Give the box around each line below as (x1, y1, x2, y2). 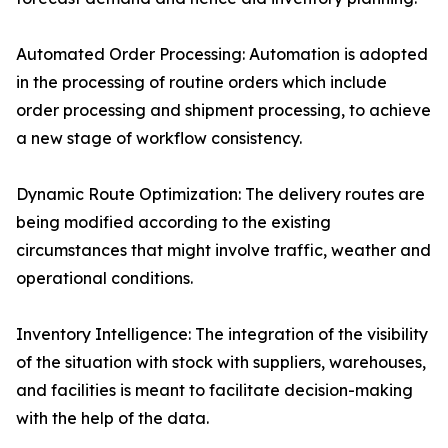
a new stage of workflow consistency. (16, 128, 302, 149)
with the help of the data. (16, 408, 209, 429)
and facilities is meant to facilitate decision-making (16, 380, 413, 401)
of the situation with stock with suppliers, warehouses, (16, 352, 426, 373)
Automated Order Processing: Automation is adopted (16, 44, 428, 65)
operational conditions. (16, 268, 193, 289)
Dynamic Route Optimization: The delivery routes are (16, 184, 425, 205)
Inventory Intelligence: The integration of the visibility (16, 324, 428, 345)
